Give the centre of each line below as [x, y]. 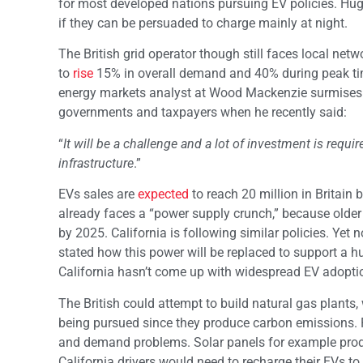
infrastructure [96, 163]
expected [163, 194]
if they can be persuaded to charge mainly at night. [203, 23]
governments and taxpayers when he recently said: [203, 113]
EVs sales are [98, 194]
